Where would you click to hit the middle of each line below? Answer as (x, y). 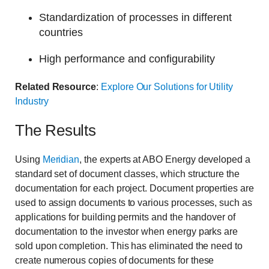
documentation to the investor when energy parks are (127, 231)
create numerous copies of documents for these (115, 260)
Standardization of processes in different (135, 17)
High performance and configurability (127, 59)
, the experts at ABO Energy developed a (165, 159)
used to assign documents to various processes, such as (134, 202)
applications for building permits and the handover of (125, 217)
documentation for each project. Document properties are (134, 188)
